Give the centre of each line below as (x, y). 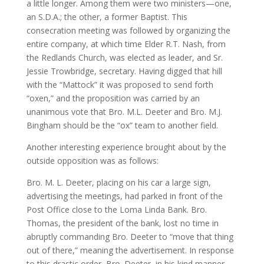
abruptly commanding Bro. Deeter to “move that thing (130, 237)
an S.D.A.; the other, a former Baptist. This (107, 17)
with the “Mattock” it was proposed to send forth (120, 85)
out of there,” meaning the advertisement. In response (130, 250)
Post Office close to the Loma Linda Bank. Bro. (116, 210)
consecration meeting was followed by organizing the (128, 31)
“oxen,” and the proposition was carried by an (113, 98)
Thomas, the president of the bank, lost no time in (122, 223)
